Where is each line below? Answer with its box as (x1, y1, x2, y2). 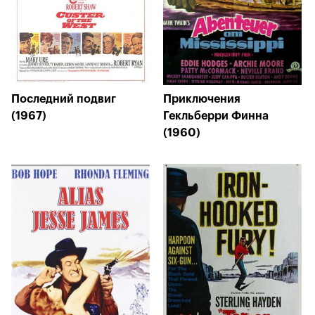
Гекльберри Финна (163, 110, 269, 122)
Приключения (163, 94, 240, 105)
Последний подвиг (11, 94, 116, 105)
